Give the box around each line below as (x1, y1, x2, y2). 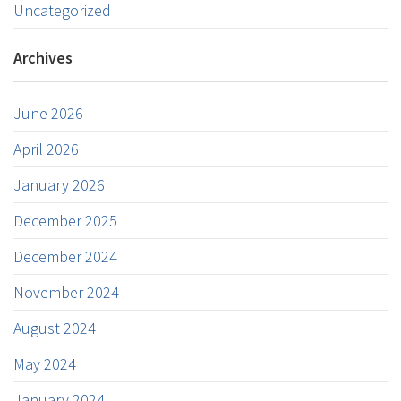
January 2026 (13, 175, 105, 195)
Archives (13, 47, 73, 68)
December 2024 (13, 246, 117, 267)
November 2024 (13, 282, 119, 303)
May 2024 (13, 354, 76, 374)
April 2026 (13, 139, 79, 159)
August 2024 (13, 318, 96, 338)
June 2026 (13, 103, 83, 124)
